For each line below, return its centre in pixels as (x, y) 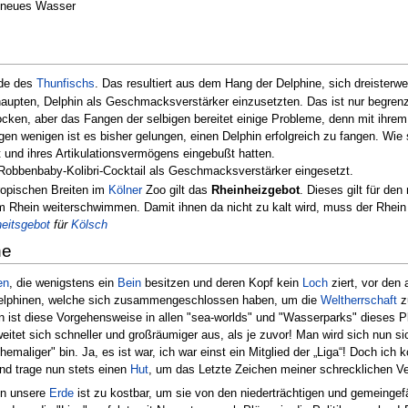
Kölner (125, 189)
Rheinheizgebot (255, 189)
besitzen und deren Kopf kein (222, 283)
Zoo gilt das (176, 189)
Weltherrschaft (359, 301)
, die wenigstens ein (63, 283)
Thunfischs (65, 84)
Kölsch (89, 224)
